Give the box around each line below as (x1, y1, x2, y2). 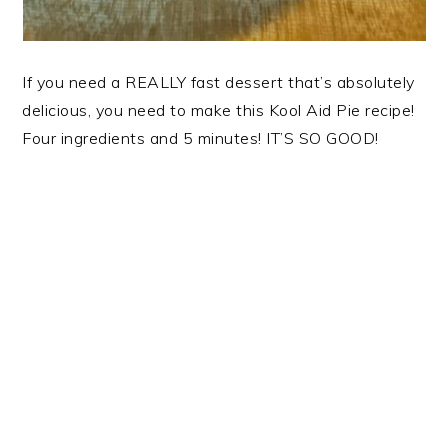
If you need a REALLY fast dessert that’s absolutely (22, 72, 415, 92)
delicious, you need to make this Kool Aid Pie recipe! (22, 100, 415, 120)
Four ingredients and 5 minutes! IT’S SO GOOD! (22, 128, 379, 148)
